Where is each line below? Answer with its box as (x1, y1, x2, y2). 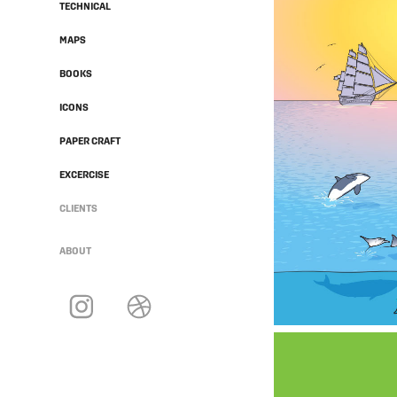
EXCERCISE (59, 168, 110, 180)
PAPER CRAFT (59, 135, 121, 146)
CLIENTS (59, 202, 98, 214)
